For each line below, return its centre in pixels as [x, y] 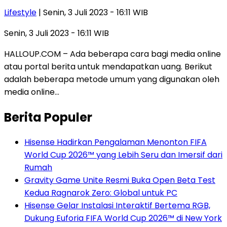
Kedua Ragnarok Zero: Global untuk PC [101, 193]
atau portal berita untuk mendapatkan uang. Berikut [108, 66]
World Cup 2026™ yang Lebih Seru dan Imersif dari [123, 155]
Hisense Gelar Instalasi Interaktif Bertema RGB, [117, 206]
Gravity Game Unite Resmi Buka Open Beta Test [120, 180]
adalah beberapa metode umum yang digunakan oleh [112, 79]
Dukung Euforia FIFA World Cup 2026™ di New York [123, 218]
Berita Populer [48, 117]
